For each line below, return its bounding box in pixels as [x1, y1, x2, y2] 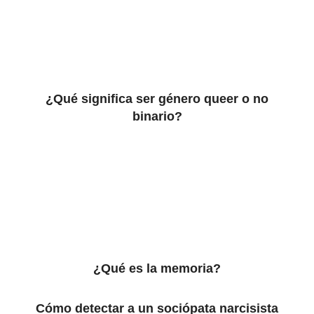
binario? [132, 109, 182, 123]
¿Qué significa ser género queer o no [46, 92, 268, 106]
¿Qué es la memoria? [93, 261, 221, 275]
